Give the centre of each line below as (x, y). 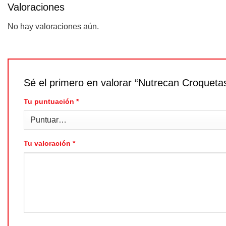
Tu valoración (48, 143)
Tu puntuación (50, 101)
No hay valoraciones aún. (53, 26)
